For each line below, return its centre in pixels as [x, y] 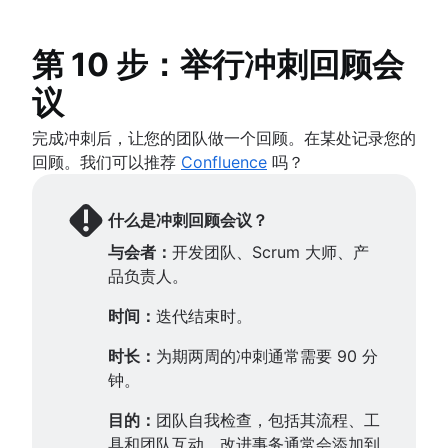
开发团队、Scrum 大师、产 [270, 251]
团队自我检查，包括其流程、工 [268, 419]
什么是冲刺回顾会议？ [188, 219]
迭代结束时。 [204, 315]
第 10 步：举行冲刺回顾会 [218, 64]
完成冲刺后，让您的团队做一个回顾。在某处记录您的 [224, 137]
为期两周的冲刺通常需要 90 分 [267, 355]
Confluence [224, 161]
